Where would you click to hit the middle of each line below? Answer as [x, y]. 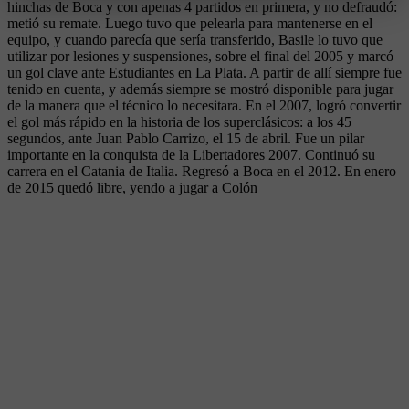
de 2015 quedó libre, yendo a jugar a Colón [132, 187]
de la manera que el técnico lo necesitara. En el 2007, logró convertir [204, 105]
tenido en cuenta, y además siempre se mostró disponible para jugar [200, 89]
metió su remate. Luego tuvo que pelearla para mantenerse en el [190, 23]
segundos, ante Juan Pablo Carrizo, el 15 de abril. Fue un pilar [186, 138]
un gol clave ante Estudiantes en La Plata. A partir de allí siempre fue [204, 72]
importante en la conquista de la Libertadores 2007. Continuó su [191, 154]
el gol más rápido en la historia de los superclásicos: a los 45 [179, 121]
